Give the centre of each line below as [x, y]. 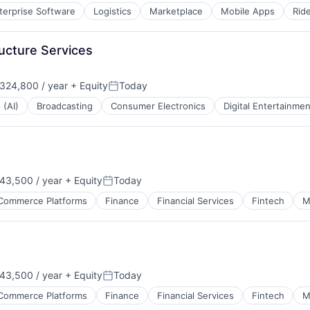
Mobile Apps [248, 11]
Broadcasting [65, 106]
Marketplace [176, 11]
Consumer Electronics [158, 106]
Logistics [112, 11]
